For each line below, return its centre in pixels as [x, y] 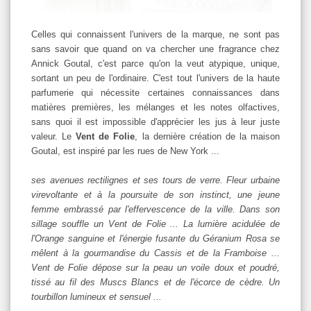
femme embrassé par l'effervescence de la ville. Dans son [155, 209]
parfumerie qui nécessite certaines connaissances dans [155, 92]
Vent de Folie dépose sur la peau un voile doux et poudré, [155, 267]
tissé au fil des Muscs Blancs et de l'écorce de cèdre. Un [155, 282]
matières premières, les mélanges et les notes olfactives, [155, 107]
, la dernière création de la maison [208, 136]
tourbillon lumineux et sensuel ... [96, 296]
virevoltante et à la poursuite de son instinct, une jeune [155, 194]
